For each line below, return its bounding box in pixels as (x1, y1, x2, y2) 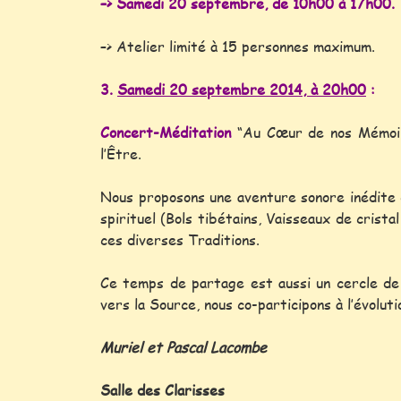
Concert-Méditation (100, 122, 231, 142)
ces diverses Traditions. (100, 229, 260, 250)
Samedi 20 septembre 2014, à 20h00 (117, 79, 366, 99)
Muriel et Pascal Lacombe (100, 337, 267, 357)
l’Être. (100, 143, 141, 164)
